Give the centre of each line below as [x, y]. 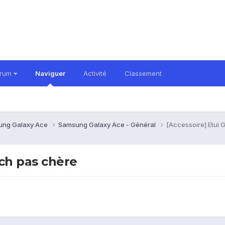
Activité [95, 73]
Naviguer [50, 73]
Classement [143, 73]
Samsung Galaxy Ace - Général [108, 124]
